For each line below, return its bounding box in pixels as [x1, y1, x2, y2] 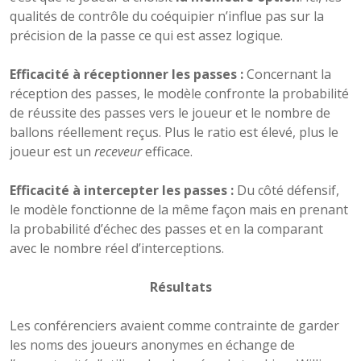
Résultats [149, 278, 212, 297]
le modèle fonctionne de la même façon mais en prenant [10, 201, 348, 219]
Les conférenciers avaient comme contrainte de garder [10, 317, 339, 335]
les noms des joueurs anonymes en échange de [10, 336, 295, 355]
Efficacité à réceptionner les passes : [10, 65, 243, 84]
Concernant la [243, 65, 331, 84]
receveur [94, 143, 142, 161]
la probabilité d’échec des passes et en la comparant [10, 220, 323, 239]
